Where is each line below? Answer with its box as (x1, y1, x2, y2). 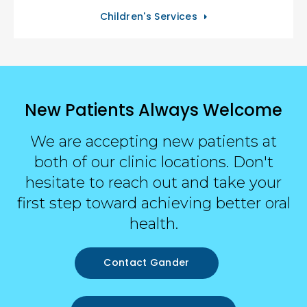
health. (129, 214, 178, 234)
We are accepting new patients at (30, 132, 277, 151)
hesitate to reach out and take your (25, 173, 282, 193)
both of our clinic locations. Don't (34, 153, 273, 172)
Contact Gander (103, 256, 190, 270)
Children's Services (99, 10, 197, 24)
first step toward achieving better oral (16, 194, 291, 213)
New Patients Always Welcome (25, 99, 282, 122)
